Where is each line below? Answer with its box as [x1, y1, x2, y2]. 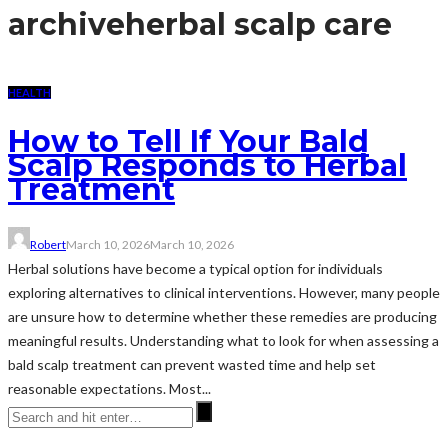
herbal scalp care [125, 5, 392, 43]
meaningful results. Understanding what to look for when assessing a [8, 331, 439, 349]
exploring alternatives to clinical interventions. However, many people [8, 283, 440, 301]
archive [8, 5, 125, 43]
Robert [30, 236, 66, 252]
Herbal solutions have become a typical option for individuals [8, 259, 383, 277]
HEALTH [8, 85, 51, 99]
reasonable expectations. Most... [8, 379, 211, 397]
